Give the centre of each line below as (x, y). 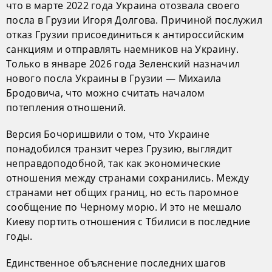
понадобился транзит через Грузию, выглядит (119, 148)
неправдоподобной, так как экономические (114, 163)
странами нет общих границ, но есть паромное (122, 192)
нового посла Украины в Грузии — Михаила (114, 78)
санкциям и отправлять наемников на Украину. (122, 49)
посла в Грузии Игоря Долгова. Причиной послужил (134, 20)
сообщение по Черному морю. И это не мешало (124, 207)
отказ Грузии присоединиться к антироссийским (125, 34)
